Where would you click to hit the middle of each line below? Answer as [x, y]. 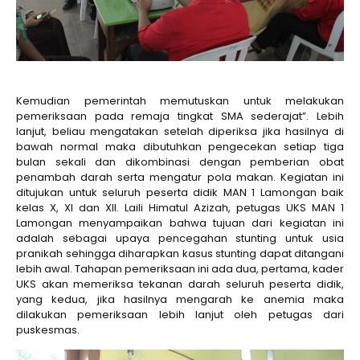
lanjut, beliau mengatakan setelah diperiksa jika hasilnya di [180, 131]
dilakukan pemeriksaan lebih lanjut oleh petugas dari [180, 314]
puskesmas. [48, 329]
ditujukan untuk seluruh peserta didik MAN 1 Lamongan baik [180, 192]
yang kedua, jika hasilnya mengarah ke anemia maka [180, 299]
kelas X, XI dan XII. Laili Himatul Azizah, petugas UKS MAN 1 [180, 207]
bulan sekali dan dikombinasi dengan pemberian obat [180, 162]
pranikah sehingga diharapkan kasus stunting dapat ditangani [180, 253]
